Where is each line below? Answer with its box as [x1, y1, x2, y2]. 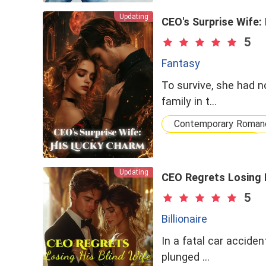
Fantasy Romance [174, 135, 249, 147]
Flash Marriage [174, 153, 235, 164]
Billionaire [161, 213, 207, 225]
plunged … [161, 251, 210, 263]
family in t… [161, 95, 217, 107]
